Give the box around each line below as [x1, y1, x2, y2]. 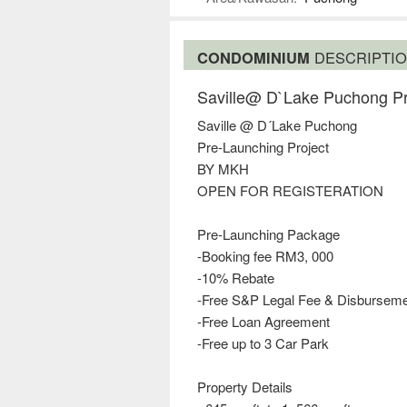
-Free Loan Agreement [197, 312, 330, 332]
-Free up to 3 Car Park [197, 333, 329, 353]
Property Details [197, 377, 293, 397]
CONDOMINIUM [197, 46, 314, 69]
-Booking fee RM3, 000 [197, 246, 333, 266]
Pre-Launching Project [197, 137, 329, 157]
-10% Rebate [197, 268, 274, 288]
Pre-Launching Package [197, 224, 340, 244]
